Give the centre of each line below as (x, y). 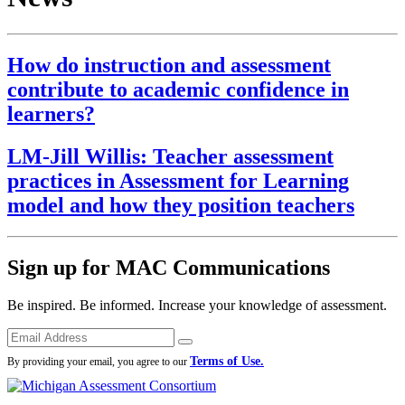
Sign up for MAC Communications (169, 267)
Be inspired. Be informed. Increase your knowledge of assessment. (197, 306)
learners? (51, 113)
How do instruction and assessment (169, 65)
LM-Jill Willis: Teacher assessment (170, 156)
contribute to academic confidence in (178, 89)
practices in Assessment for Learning (178, 180)
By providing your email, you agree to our (99, 362)
